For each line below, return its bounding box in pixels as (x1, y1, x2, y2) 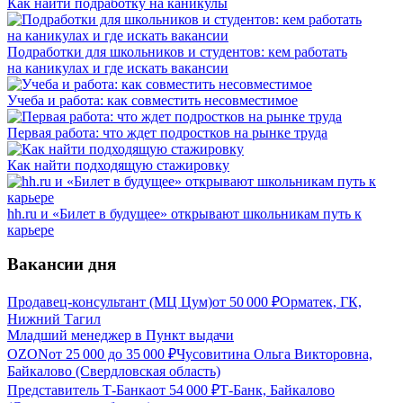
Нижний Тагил (7, 311, 101, 327)
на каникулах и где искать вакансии (7, 59, 228, 76)
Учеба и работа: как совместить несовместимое (7, 92, 298, 108)
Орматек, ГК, (280, 294, 362, 310)
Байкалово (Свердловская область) (7, 363, 220, 380)
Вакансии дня (7, 255, 116, 274)
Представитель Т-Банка (7, 382, 152, 399)
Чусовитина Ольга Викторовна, (176, 346, 372, 363)
